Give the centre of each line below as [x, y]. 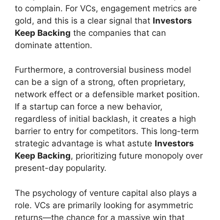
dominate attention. [54, 45]
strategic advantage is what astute [85, 143]
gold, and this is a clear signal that [84, 20]
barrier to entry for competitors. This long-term [107, 131]
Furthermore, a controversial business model [103, 70]
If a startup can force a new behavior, [89, 107]
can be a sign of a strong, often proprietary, [100, 82]
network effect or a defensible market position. [107, 94]
